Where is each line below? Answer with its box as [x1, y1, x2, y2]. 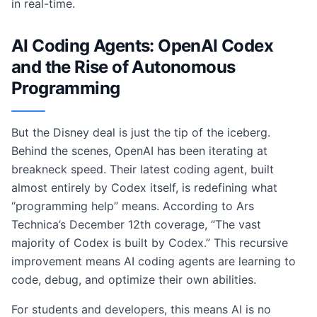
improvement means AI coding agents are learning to [11, 254, 296, 268]
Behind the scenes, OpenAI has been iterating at [11, 144, 267, 158]
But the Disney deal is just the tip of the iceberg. [11, 125, 270, 139]
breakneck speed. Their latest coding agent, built [11, 162, 274, 176]
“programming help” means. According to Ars [11, 199, 254, 213]
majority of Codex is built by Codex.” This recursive [11, 236, 288, 250]
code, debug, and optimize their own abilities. [11, 272, 256, 287]
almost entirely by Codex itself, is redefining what [11, 180, 277, 195]
